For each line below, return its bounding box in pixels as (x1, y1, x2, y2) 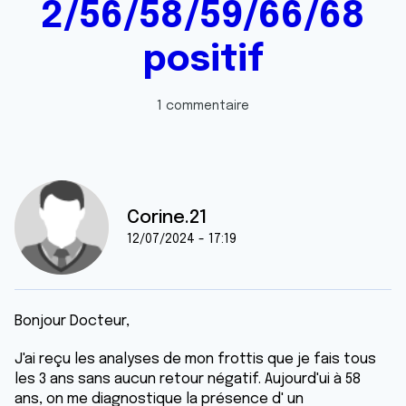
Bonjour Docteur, (14, 314, 130, 329)
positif (142, 42, 264, 79)
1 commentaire (157, 100, 249, 112)
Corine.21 (127, 208, 208, 227)
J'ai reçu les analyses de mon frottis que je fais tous (14, 352, 376, 367)
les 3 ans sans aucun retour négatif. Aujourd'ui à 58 (14, 372, 361, 387)
